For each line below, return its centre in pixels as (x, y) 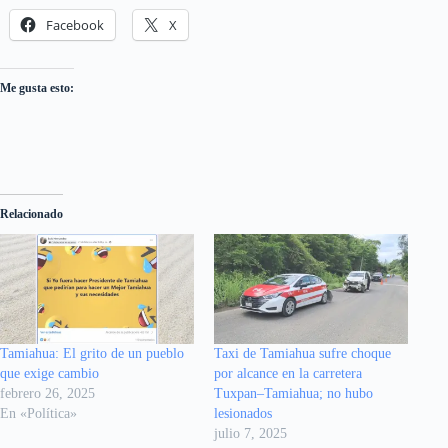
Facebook (75, 24)
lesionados (243, 414)
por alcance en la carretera (288, 374)
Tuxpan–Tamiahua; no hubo (293, 394)
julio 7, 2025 (250, 434)
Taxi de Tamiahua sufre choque (302, 354)
